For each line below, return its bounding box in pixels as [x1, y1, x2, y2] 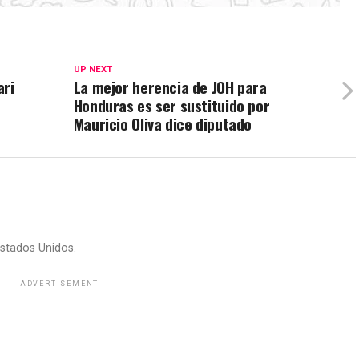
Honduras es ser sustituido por [73, 94, 270, 117]
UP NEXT [73, 64, 112, 75]
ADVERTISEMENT [19, 280, 99, 288]
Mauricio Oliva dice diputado [73, 112, 252, 135]
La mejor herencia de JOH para [73, 75, 267, 99]
